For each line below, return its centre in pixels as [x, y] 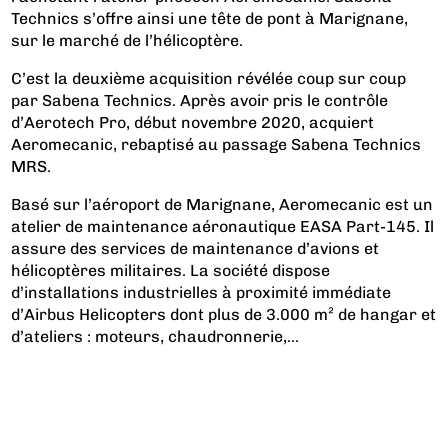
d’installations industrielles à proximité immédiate [201, 292]
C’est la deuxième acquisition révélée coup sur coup [209, 78]
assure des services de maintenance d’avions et [195, 248]
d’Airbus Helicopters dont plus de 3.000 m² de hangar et [224, 314]
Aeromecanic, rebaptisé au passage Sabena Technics [216, 144]
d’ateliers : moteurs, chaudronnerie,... [155, 336]
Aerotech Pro [75, 122]
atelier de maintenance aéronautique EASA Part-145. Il [223, 226]
